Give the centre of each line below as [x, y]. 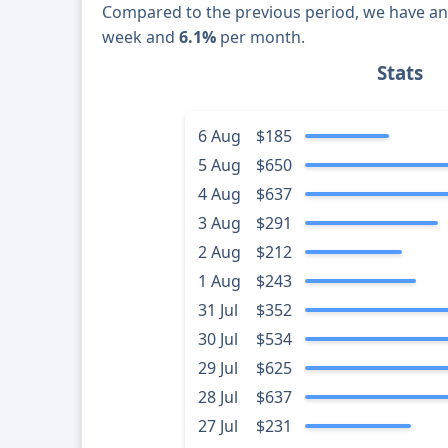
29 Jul [217, 368]
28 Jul [217, 397]
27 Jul [217, 426]
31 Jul [217, 310]
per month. [261, 37]
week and [141, 37]
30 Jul [217, 339]
